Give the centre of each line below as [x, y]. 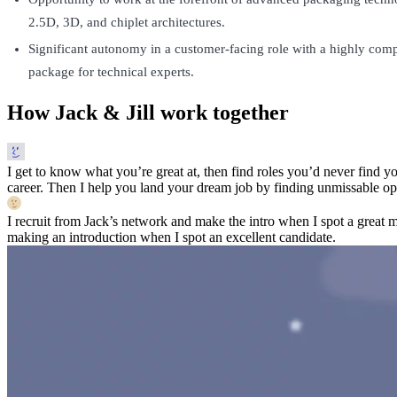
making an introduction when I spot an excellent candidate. [171, 237]
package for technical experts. [111, 71]
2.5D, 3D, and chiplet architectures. [127, 22]
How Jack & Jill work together [148, 112]
